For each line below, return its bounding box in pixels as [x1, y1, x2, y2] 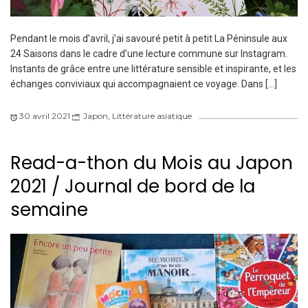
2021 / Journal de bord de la [10, 174, 255, 199]
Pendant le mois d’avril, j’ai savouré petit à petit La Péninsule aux [10, 33, 287, 45]
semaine [10, 197, 88, 223]
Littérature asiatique [112, 111, 192, 122]
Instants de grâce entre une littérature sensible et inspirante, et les [10, 63, 296, 75]
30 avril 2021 [19, 111, 70, 122]
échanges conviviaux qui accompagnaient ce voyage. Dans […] [10, 78, 277, 90]
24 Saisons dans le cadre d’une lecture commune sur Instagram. [10, 48, 287, 60]
